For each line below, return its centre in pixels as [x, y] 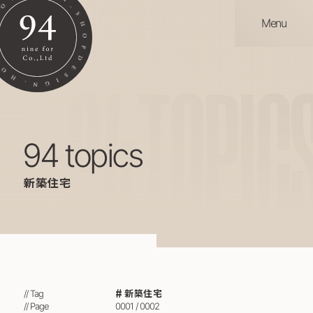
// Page [36, 306]
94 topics [91, 155]
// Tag [33, 293]
